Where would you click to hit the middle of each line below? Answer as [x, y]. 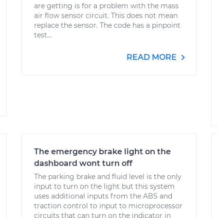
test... [43, 35]
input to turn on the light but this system [104, 186]
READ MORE [153, 57]
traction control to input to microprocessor [108, 206]
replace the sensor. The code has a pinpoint [107, 25]
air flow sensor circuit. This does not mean [106, 16]
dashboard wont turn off [83, 163]
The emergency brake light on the [102, 152]
